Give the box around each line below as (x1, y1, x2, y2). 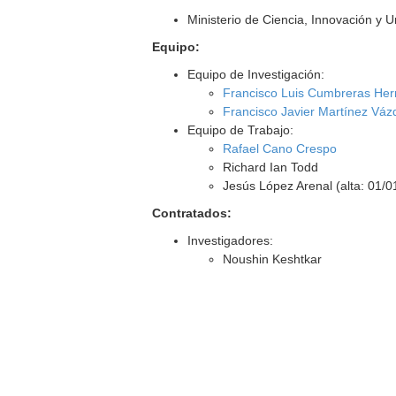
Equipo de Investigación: (187, 67, 325, 81)
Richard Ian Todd (223, 160, 319, 174)
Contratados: (152, 206, 232, 220)
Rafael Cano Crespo (223, 141, 338, 156)
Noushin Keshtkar (223, 252, 323, 266)
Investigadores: (187, 233, 274, 247)
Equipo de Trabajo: (187, 123, 294, 137)
